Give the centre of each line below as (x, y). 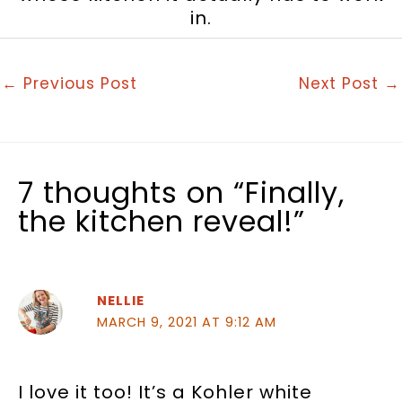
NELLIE (120, 300)
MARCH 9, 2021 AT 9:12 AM (186, 322)
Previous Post (78, 84)
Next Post (341, 84)
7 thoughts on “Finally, (181, 192)
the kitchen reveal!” (162, 221)
